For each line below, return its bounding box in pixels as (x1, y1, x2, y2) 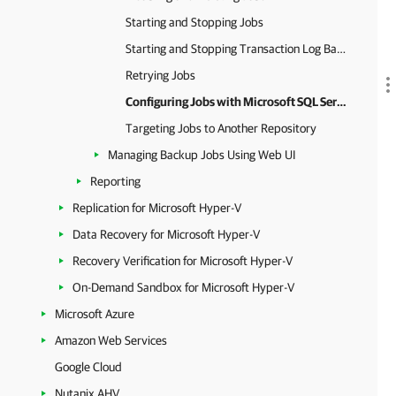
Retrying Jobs (126, 68, 195, 82)
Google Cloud (55, 360, 122, 374)
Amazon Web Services (55, 333, 167, 347)
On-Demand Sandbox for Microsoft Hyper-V (72, 280, 294, 294)
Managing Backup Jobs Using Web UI (108, 148, 296, 162)
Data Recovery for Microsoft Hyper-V (72, 227, 260, 241)
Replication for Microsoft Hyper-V (72, 201, 241, 215)
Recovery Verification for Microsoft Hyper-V (72, 254, 293, 268)
